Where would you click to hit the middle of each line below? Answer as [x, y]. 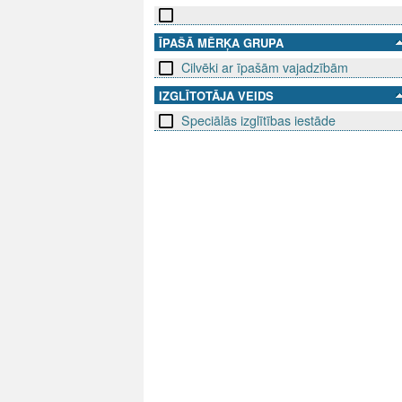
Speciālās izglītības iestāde [258, 121]
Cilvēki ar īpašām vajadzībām [265, 68]
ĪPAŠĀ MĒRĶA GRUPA [221, 43]
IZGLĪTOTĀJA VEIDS [216, 96]
